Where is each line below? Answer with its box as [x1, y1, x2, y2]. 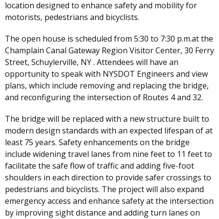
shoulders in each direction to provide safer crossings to [5, 172, 211, 183]
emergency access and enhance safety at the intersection [5, 196, 214, 207]
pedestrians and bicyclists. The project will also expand [5, 184, 204, 195]
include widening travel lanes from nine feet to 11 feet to [5, 149, 212, 160]
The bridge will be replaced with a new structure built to [5, 113, 209, 125]
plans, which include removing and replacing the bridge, [5, 80, 209, 91]
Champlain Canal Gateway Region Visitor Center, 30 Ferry [5, 45, 214, 56]
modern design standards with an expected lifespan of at [5, 125, 213, 136]
